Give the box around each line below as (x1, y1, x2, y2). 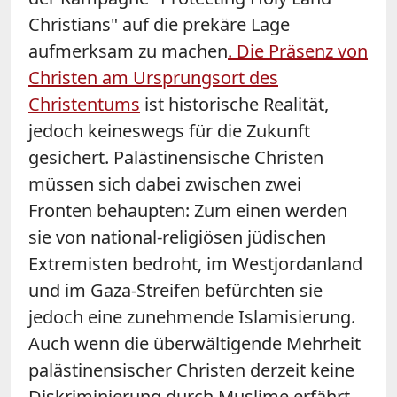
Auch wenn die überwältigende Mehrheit (28, 331, 361, 355)
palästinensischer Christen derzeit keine (28, 357, 354, 382)
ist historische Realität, (140, 91, 329, 116)
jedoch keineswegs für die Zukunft (28, 118, 310, 143)
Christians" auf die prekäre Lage (28, 12, 290, 36)
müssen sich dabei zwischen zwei (28, 171, 301, 196)
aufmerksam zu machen (28, 38, 228, 63)
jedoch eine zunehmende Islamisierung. (28, 304, 355, 329)
